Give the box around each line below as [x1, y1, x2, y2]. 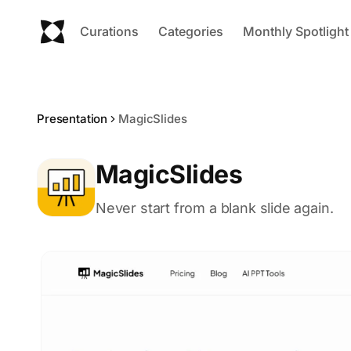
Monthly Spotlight [243, 23, 349, 39]
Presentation [37, 111, 108, 126]
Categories [158, 23, 223, 39]
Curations [80, 23, 139, 39]
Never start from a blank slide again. [96, 200, 334, 216]
